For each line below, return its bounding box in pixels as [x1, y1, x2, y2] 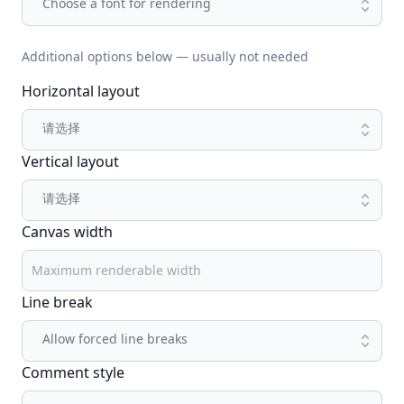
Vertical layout [22, 151, 119, 171]
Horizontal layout [22, 81, 140, 101]
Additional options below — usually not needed [22, 48, 308, 65]
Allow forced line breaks [42, 330, 188, 347]
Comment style [22, 363, 124, 382]
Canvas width [22, 222, 113, 242]
